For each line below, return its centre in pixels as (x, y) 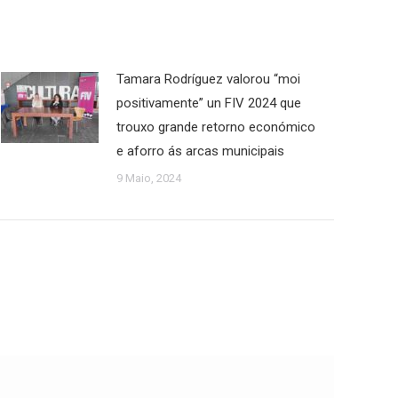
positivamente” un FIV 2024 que (209, 103)
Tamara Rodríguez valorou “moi (208, 79)
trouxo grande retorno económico (216, 127)
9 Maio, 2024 (149, 178)
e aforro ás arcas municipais (200, 151)
